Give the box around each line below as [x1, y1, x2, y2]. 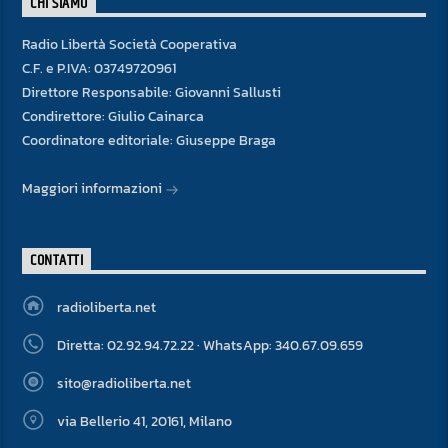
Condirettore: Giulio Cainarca [22, 105, 205, 127]
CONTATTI [30, 248, 84, 274]
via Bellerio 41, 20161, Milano [56, 411, 232, 433]
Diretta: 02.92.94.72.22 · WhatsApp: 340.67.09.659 [56, 335, 363, 357]
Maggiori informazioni [22, 177, 166, 199]
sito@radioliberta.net [56, 373, 191, 395]
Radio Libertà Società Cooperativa [22, 33, 238, 55]
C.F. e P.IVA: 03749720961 [22, 57, 177, 79]
